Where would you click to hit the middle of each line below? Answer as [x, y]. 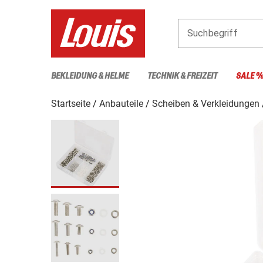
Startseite [71, 103]
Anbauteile [121, 103]
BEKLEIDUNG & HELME [90, 76]
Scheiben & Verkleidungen [206, 103]
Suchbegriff [213, 33]
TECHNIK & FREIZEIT [182, 76]
